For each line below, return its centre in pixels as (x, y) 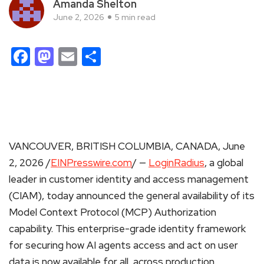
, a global (224, 162)
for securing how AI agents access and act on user (123, 245)
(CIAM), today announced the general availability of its (132, 195)
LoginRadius (176, 162)
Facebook (72, 56)
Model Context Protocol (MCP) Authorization (113, 212)
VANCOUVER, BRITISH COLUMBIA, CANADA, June (127, 146)
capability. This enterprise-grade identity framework (127, 228)
